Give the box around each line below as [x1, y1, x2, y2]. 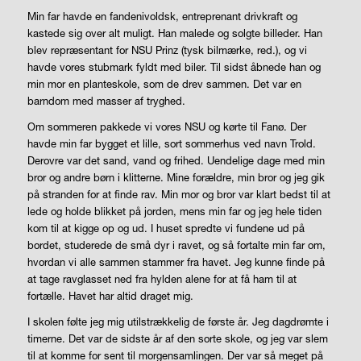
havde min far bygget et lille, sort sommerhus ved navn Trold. [27, 137, 316, 151]
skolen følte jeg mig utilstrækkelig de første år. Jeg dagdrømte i [32, 315, 329, 329]
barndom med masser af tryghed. [27, 94, 189, 108]
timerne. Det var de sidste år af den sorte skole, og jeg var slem [27, 332, 328, 346]
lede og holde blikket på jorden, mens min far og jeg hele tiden [27, 205, 322, 218]
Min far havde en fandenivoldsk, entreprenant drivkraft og [27, 10, 297, 23]
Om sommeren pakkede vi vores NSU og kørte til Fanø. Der [27, 120, 306, 134]
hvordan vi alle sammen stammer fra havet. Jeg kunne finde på [27, 255, 325, 269]
